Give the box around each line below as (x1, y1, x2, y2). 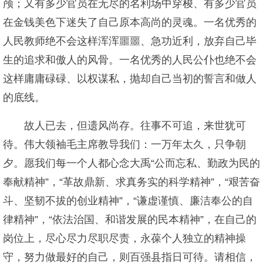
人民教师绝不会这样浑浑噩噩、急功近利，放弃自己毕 (3, 35, 257, 47)
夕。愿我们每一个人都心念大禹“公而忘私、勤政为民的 (3, 157, 260, 169)
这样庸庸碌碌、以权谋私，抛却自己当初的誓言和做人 (3, 73, 257, 85)
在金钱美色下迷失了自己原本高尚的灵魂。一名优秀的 (3, 16, 257, 28)
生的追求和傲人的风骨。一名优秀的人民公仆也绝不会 (3, 54, 257, 66)
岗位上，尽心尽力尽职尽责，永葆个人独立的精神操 (3, 232, 246, 244)
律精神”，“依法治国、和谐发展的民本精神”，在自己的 (3, 214, 257, 225)
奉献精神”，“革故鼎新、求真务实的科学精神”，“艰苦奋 (3, 176, 260, 188)
